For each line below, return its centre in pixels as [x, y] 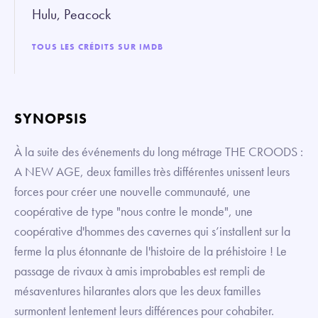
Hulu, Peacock [71, 14]
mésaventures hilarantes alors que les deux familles [137, 290]
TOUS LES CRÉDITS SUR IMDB [98, 46]
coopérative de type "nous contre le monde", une [133, 211]
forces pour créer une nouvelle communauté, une [132, 191]
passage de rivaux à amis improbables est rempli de [140, 270]
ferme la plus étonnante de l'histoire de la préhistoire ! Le [150, 251]
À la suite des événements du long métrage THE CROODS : [159, 151]
